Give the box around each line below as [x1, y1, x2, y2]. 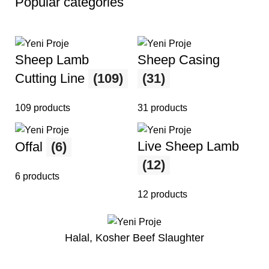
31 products [138, 103, 187, 113]
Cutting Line [15, 71, 88, 86]
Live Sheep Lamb [138, 138, 239, 154]
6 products [15, 171, 59, 181]
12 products [138, 189, 187, 199]
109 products [15, 103, 70, 113]
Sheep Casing [138, 52, 220, 68]
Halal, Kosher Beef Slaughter [65, 231, 204, 244]
